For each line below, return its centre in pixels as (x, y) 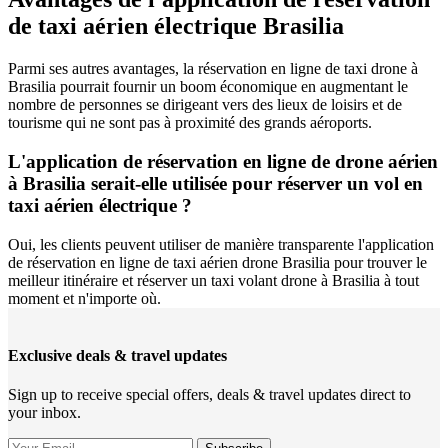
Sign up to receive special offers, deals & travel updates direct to (209, 395)
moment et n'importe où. (84, 298)
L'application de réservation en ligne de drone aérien (223, 162)
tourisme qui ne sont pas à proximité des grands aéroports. (190, 123)
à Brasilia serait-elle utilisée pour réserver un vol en (215, 184)
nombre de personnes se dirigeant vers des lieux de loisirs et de (205, 105)
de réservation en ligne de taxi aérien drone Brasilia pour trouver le (217, 262)
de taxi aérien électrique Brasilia (176, 26)
